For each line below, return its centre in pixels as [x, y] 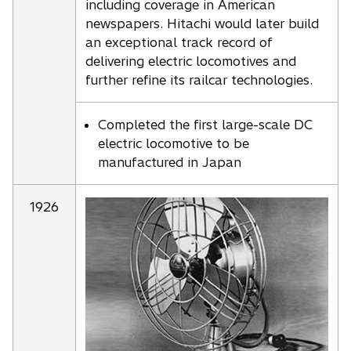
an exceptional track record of [179, 42]
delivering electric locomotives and [191, 61]
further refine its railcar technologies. [199, 80]
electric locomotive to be [174, 143]
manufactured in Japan [170, 162]
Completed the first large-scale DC [205, 125]
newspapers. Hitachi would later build [202, 23]
